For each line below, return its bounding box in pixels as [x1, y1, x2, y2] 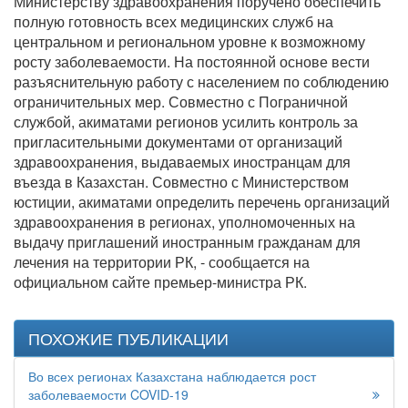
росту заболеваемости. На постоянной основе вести [14, 51, 370, 73]
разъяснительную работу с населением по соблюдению [14, 71, 389, 93]
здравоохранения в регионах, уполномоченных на [14, 211, 355, 233]
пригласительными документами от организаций [14, 131, 342, 153]
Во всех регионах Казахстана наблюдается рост [28, 367, 316, 386]
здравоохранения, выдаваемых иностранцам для [14, 151, 351, 173]
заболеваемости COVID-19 [28, 385, 189, 404]
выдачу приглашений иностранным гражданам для [14, 231, 361, 253]
